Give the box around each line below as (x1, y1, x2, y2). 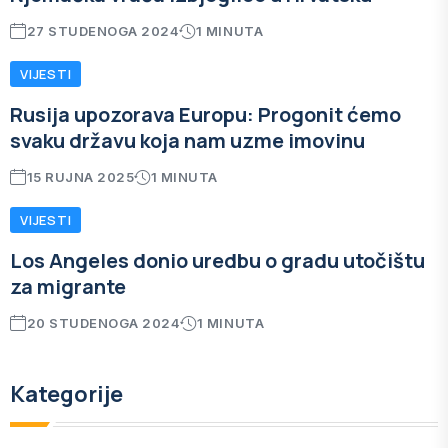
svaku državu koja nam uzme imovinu (10, 127, 365, 155)
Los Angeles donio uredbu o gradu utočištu (10, 247, 425, 275)
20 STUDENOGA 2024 (26, 315, 181, 332)
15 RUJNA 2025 (26, 169, 135, 186)
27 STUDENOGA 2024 (26, 23, 180, 40)
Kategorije (10, 379, 123, 410)
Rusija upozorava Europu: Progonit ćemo (10, 101, 401, 129)
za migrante (10, 273, 126, 301)
